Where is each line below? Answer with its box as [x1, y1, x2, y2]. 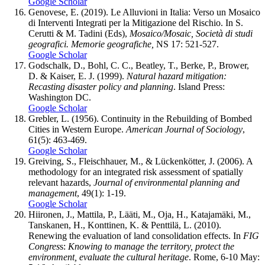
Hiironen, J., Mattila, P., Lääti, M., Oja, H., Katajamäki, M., [28, 209, 251, 220]
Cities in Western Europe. [28, 124, 126, 135]
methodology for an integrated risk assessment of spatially [28, 167, 243, 177]
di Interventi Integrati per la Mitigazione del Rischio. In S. [28, 18, 243, 28]
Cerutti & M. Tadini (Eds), [28, 28, 130, 39]
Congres [28, 241, 60, 252]
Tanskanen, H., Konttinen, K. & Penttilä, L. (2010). [28, 220, 221, 231]
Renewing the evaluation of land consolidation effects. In [28, 231, 243, 241]
